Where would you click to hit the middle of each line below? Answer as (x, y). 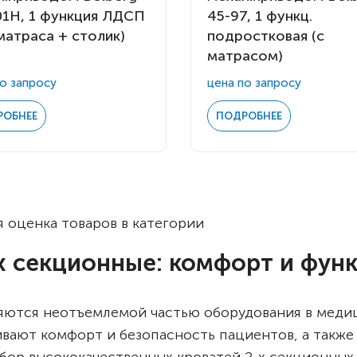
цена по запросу (254, 83)
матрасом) (245, 56)
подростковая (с (265, 36)
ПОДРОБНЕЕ (249, 116)
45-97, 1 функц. (259, 16)
